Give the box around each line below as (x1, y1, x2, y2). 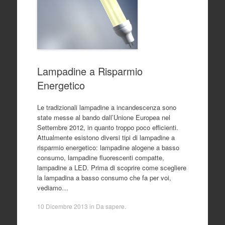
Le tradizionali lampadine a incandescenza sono (37, 102, 176, 112)
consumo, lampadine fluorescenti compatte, (37, 152, 164, 162)
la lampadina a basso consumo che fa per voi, (37, 172, 171, 182)
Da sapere (95, 202, 125, 211)
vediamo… (37, 182, 68, 192)
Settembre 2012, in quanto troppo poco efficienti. (37, 122, 178, 132)
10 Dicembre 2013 (37, 202, 88, 211)
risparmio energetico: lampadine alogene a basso (37, 142, 179, 152)
